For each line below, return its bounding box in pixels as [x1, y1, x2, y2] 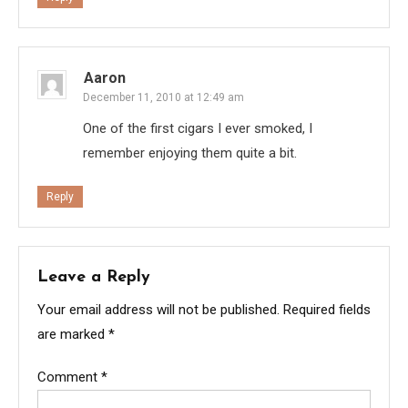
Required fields [283, 301, 371, 319]
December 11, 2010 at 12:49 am [83, 91, 244, 105]
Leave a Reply [37, 269, 150, 287]
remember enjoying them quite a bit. [83, 145, 297, 162]
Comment [37, 369, 101, 386]
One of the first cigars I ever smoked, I [83, 120, 312, 138]
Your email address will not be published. [37, 301, 280, 319]
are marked [37, 326, 108, 343]
